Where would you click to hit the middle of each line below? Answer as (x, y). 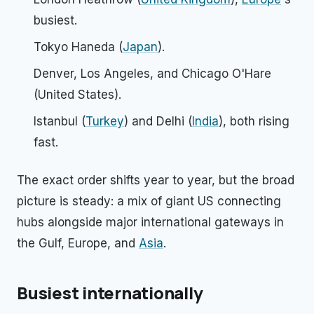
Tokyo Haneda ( (78, 47)
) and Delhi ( (158, 121)
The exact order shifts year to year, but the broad (156, 180)
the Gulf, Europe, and (78, 243)
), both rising (254, 121)
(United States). (77, 95)
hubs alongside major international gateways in (150, 222)
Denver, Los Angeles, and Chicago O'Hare (152, 74)
